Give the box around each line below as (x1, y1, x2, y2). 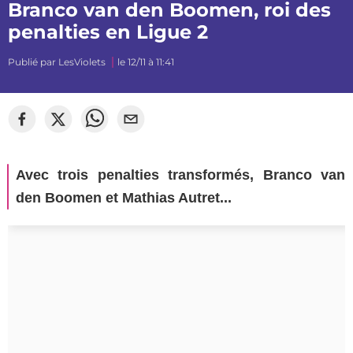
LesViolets (58, 56, 106, 68)
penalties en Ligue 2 (8, 20, 208, 43)
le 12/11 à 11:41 (117, 56, 174, 68)
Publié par (8, 56, 58, 68)
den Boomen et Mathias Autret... (16, 190, 232, 206)
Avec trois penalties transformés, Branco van (16, 167, 345, 183)
